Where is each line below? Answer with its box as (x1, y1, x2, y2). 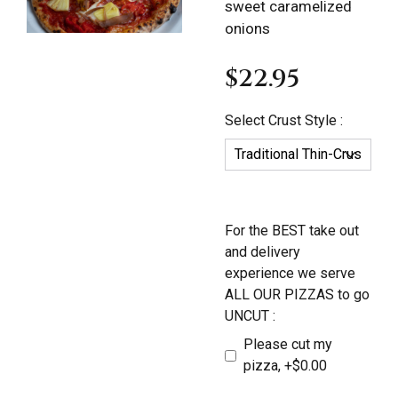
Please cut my (243, 336, 332, 354)
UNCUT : (224, 307, 275, 325)
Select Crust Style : (224, 112, 343, 130)
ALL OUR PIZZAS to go (224, 286, 370, 304)
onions (224, 20, 270, 38)
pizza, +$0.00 (243, 357, 327, 375)
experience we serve (224, 265, 355, 283)
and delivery (224, 243, 300, 261)
